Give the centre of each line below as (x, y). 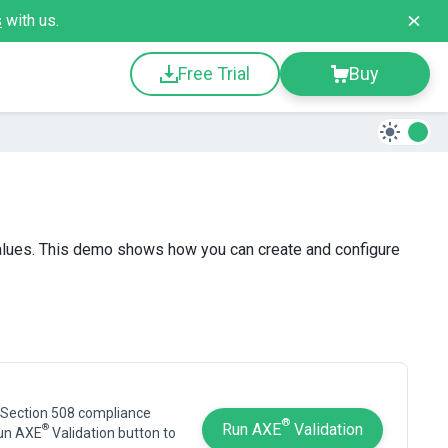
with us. (30, 20)
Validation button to (112, 433)
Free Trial (214, 73)
